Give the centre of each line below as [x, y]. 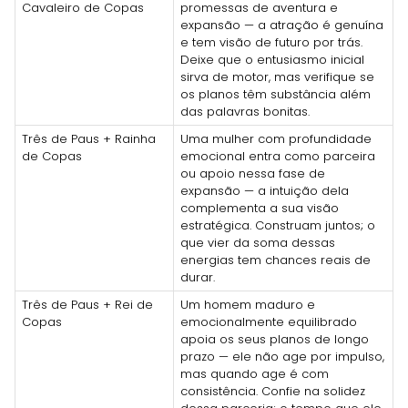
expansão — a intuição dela [265, 190]
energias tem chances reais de [275, 260]
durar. [198, 277]
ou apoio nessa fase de [253, 173]
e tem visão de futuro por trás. [271, 42]
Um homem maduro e [248, 304]
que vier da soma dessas [258, 242]
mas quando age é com [255, 373]
